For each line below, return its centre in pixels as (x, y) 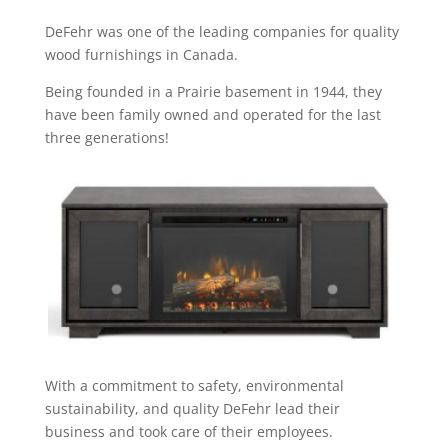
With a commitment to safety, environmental (194, 386)
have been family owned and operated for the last (212, 114)
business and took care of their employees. (188, 432)
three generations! (106, 137)
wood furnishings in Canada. (141, 54)
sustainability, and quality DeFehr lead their (192, 409)
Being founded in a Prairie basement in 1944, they (213, 91)
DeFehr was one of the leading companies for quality (221, 31)
